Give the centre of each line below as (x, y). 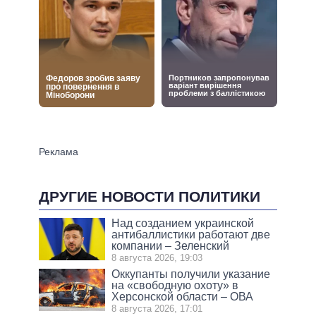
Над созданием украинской (183, 224)
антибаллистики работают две (191, 235)
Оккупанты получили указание (191, 274)
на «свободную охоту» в (175, 286)
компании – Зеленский (171, 246)
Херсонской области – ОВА (183, 297)
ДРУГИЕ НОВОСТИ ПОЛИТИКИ (150, 196)
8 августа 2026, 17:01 (157, 309)
